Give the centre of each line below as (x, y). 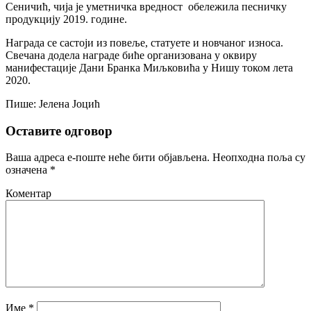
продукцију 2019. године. (66, 19)
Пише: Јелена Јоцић (53, 103)
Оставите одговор (59, 131)
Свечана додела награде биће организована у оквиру (131, 55)
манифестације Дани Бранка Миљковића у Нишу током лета (149, 67)
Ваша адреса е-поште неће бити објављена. (108, 158)
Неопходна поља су (258, 158)
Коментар (28, 194)
